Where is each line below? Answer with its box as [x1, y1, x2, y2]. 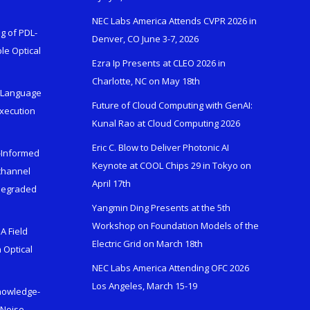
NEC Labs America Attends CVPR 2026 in [91, 14, 257, 27]
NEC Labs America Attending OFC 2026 [91, 261, 249, 274]
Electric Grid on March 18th [91, 237, 203, 250]
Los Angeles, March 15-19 [91, 279, 197, 292]
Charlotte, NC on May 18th [91, 74, 200, 87]
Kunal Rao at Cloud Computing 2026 [91, 116, 240, 129]
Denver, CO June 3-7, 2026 [91, 32, 199, 45]
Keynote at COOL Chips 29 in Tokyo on [91, 158, 251, 172]
